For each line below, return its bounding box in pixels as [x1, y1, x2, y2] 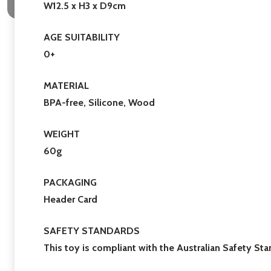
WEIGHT [44, 128, 80, 140]
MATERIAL [44, 80, 89, 92]
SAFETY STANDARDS [44, 225, 140, 237]
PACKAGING [44, 177, 97, 189]
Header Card [44, 194, 97, 206]
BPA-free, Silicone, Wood [44, 97, 155, 109]
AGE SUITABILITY [44, 31, 120, 44]
